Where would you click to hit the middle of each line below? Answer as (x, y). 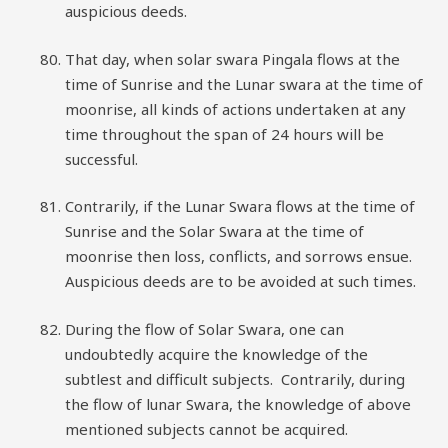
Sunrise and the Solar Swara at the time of (214, 231)
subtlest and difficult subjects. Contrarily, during (235, 378)
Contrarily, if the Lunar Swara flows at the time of (240, 206)
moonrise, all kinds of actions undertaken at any (235, 108)
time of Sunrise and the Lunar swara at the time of (244, 83)
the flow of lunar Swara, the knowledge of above (238, 403)
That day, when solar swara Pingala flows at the (232, 58)
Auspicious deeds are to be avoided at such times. (240, 281)
